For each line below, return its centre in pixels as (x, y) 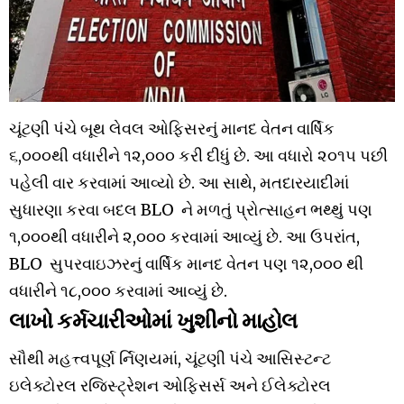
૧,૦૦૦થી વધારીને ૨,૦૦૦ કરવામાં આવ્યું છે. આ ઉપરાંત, (184, 237)
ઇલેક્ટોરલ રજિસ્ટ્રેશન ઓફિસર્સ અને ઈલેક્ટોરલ (170, 385)
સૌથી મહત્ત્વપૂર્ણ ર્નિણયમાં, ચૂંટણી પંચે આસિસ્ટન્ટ (170, 358)
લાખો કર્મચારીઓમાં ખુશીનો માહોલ (153, 318)
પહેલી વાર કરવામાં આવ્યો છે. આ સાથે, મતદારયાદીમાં (179, 183)
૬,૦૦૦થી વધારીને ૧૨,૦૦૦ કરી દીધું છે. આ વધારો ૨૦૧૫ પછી (198, 156)
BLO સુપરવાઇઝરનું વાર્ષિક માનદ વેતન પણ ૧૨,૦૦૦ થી (186, 264)
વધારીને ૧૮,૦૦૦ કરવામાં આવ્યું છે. (118, 291)
